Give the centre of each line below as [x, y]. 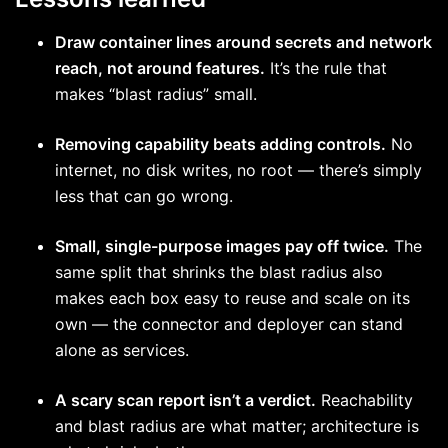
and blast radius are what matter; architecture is [237, 426]
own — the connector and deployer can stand [229, 324]
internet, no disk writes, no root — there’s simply [238, 170]
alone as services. [124, 350]
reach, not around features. [160, 68]
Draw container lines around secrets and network [243, 42]
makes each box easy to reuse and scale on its [232, 298]
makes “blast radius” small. [158, 94]
